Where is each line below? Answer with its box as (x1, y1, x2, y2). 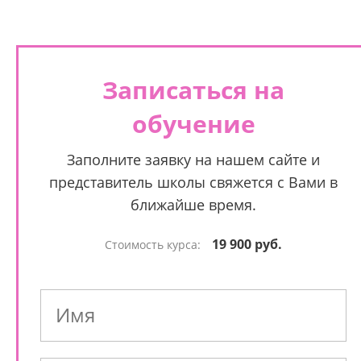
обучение (131, 107, 255, 140)
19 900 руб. (212, 235, 282, 253)
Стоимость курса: (105, 237, 204, 252)
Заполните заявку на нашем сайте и (67, 150, 320, 169)
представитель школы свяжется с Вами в (49, 172, 338, 192)
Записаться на (102, 73, 284, 106)
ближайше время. (131, 195, 256, 214)
